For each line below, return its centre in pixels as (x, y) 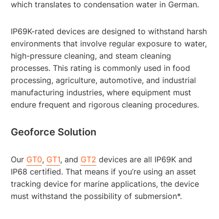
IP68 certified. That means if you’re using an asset (104, 171)
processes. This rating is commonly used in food (101, 68)
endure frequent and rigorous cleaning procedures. (107, 104)
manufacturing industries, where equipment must (101, 92)
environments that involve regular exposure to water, (109, 43)
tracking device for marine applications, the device (105, 184)
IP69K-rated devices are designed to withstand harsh (109, 31)
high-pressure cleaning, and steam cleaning (91, 55)
